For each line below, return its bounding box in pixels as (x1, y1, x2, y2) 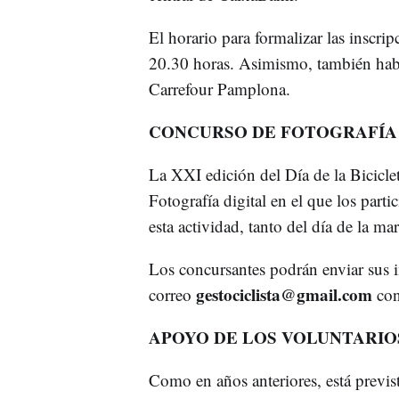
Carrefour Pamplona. (148, 77, 290, 100)
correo (148, 282, 196, 305)
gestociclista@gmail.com (195, 281, 372, 306)
